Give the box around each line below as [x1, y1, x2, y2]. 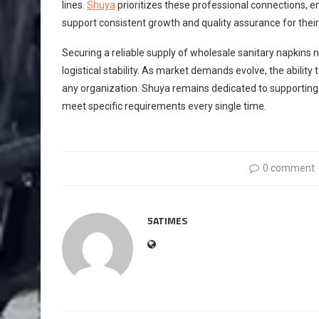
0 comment [263, 162, 315, 174]
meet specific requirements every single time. [62, 100, 266, 112]
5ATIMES [147, 212, 187, 228]
